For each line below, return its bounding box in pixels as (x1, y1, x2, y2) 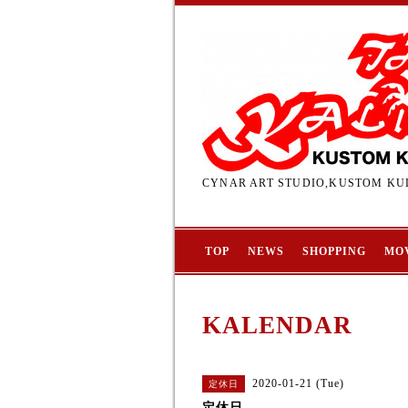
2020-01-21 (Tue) (252, 377, 344, 390)
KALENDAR (202, 311, 352, 339)
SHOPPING (301, 245, 366, 258)
